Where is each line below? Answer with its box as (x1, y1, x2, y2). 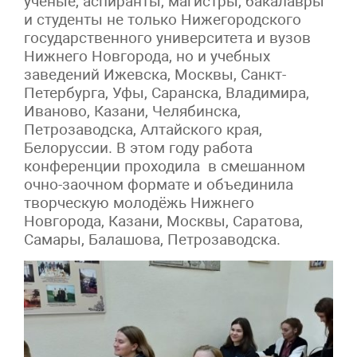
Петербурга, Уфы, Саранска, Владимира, (24, 83, 309, 102)
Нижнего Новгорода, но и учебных (24, 46, 270, 65)
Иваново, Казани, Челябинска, (24, 101, 241, 120)
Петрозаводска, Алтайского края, (24, 120, 262, 139)
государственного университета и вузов (24, 28, 311, 47)
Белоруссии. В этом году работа (24, 138, 253, 157)
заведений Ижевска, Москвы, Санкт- (24, 65, 286, 84)
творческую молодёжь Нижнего (24, 193, 254, 212)
